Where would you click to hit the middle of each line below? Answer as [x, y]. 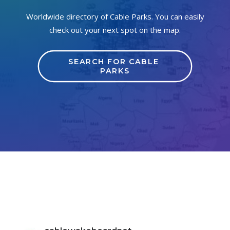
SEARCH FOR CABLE [113, 62]
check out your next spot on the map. [115, 30]
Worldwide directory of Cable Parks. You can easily [115, 16]
